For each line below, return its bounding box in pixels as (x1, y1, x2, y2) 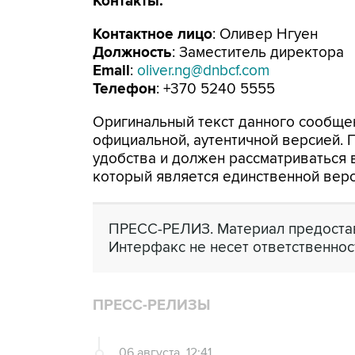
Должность (93, 44, 172, 62)
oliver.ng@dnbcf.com (137, 62, 269, 80)
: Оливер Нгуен (212, 25, 318, 44)
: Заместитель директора (172, 44, 344, 62)
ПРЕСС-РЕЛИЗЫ (93, 296, 210, 315)
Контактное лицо (93, 25, 212, 44)
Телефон (93, 80, 156, 98)
